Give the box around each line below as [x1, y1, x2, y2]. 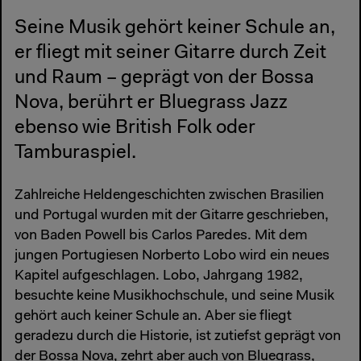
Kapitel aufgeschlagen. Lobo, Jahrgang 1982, [15, 269, 303, 284]
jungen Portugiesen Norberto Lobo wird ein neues [15, 249, 330, 264]
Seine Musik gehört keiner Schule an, [15, 18, 335, 38]
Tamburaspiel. [15, 143, 136, 163]
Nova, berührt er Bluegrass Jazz [15, 93, 288, 113]
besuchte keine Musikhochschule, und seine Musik [15, 289, 334, 305]
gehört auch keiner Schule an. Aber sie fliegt [15, 309, 292, 325]
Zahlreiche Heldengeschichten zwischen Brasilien [15, 189, 324, 204]
